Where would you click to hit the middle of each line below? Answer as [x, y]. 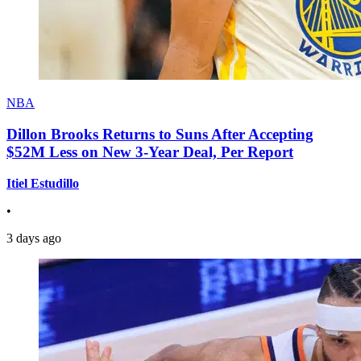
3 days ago [34, 238]
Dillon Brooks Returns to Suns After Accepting [160, 134]
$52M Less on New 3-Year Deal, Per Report [150, 151]
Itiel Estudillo [43, 183]
